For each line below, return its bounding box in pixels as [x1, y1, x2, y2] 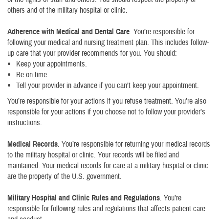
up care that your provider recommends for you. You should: [7, 48, 177, 58]
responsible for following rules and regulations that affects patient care [7, 204, 205, 214]
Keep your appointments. [16, 59, 87, 69]
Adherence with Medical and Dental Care [7, 27, 130, 37]
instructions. [7, 118, 42, 128]
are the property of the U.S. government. [7, 172, 122, 181]
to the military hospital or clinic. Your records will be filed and [7, 150, 179, 160]
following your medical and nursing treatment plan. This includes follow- [7, 38, 209, 47]
